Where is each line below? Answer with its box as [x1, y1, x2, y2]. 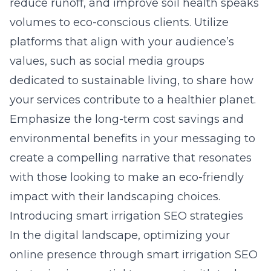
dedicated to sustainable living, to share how [10, 74, 253, 87]
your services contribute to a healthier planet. [10, 93, 256, 106]
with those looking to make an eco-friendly [10, 171, 244, 184]
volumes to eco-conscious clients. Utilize [10, 16, 229, 29]
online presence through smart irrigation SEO [10, 248, 258, 261]
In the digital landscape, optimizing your [10, 229, 230, 242]
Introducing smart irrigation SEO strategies [10, 209, 243, 223]
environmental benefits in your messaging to [10, 132, 255, 145]
